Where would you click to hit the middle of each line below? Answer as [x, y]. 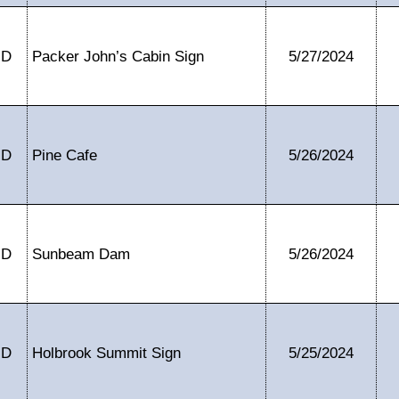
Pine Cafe [65, 155]
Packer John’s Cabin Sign [118, 56]
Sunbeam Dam [81, 254]
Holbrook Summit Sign [106, 353]
